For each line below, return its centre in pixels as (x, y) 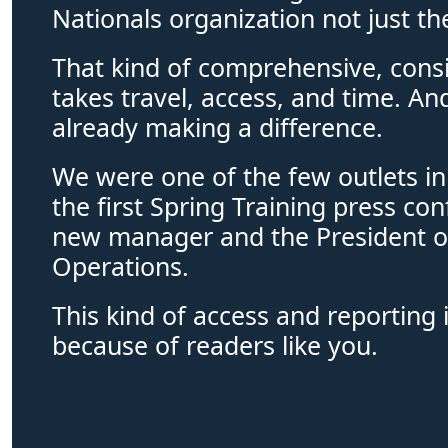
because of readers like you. (215, 344)
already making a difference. (221, 126)
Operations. (124, 265)
